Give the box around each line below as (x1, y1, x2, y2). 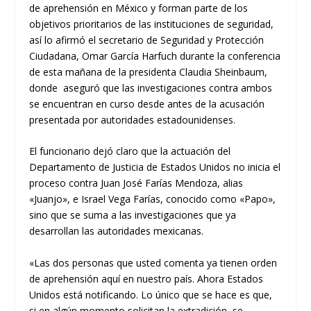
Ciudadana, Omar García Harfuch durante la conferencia (29, 49, 281, 62)
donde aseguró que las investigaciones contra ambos (29, 81, 273, 94)
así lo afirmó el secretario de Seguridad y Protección (29, 33, 264, 47)
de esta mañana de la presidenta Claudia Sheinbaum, (29, 65, 268, 78)
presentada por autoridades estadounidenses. (29, 113, 236, 126)
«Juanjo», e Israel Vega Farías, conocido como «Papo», (29, 192, 276, 206)
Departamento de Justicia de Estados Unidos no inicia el (29, 160, 281, 174)
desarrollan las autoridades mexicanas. (29, 224, 204, 238)
